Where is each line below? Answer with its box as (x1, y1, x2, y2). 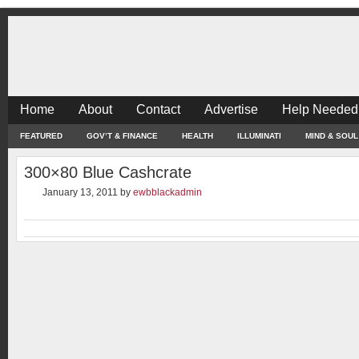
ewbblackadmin (133, 187, 202, 198)
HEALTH (182, 131, 213, 140)
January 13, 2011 (42, 187, 118, 198)
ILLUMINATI (237, 131, 281, 140)
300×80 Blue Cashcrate (24, 163, 192, 181)
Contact (136, 103, 180, 116)
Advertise (204, 103, 258, 116)
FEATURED (20, 131, 63, 140)
